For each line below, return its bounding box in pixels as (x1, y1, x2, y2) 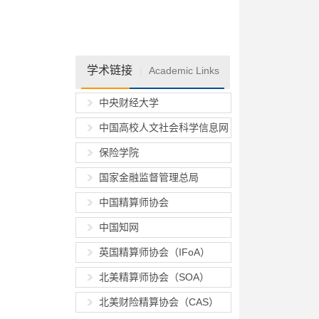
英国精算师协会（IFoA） (99, 246, 210, 258)
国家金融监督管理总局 (99, 172, 199, 183)
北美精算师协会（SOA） (99, 271, 209, 283)
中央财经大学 (99, 97, 159, 108)
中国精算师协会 (99, 197, 169, 208)
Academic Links (148, 65, 219, 76)
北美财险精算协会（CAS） (99, 296, 219, 308)
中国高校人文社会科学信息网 (99, 122, 229, 133)
